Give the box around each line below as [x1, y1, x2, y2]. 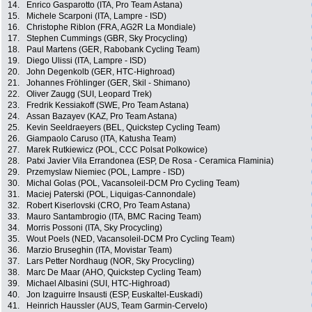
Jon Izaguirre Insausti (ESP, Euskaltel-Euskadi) [26, 290, 203, 300]
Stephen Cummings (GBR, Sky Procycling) [26, 33, 187, 44]
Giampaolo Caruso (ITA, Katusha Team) [26, 134, 176, 144]
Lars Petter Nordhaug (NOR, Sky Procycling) [26, 256, 194, 267]
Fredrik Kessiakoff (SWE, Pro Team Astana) [26, 100, 189, 111]
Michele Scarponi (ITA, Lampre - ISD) [26, 11, 166, 22]
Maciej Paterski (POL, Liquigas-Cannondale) [26, 189, 196, 200]
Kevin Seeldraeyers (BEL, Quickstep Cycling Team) [26, 123, 220, 133]
